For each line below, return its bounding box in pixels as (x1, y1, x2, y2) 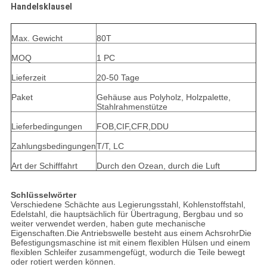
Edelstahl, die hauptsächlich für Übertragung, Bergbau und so (10, 209, 243, 219)
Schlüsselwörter (10, 190, 76, 200)
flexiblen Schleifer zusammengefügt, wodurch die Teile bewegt (10, 247, 245, 257)
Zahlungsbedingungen (11, 141, 96, 151)
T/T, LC (96, 141, 124, 151)
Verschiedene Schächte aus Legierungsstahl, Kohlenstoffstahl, (10, 200, 246, 210)
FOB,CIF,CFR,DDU (96, 122, 169, 132)
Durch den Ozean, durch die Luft (96, 161, 220, 171)
